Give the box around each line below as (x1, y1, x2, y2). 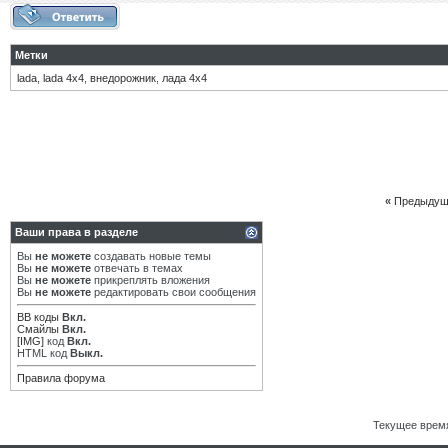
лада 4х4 (162, 72, 207, 84)
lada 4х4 (43, 72, 84, 84)
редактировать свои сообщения (91, 286, 256, 298)
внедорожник (90, 72, 156, 84)
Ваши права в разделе (15, 226, 138, 238)
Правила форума (17, 372, 105, 384)
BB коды (17, 311, 59, 323)
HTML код (17, 347, 70, 359)
